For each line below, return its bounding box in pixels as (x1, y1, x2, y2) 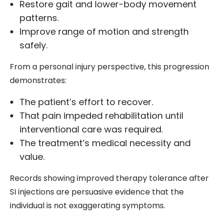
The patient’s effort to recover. (20, 96, 153, 109)
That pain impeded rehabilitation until (20, 109, 183, 122)
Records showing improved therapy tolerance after (10, 173, 209, 184)
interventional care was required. (20, 123, 163, 136)
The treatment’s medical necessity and (20, 137, 191, 150)
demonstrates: (10, 75, 66, 87)
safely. (20, 39, 47, 52)
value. (20, 151, 44, 163)
